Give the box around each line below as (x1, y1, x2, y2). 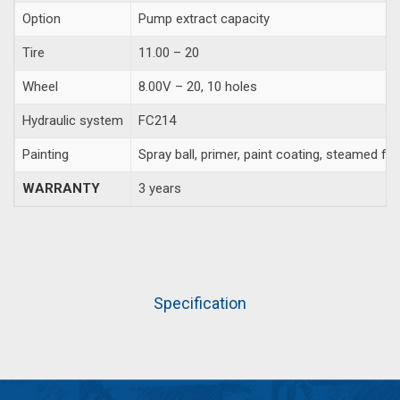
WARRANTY (22, 179, 100, 196)
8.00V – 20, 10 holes (138, 78, 257, 95)
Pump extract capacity (138, 10, 270, 27)
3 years (138, 179, 181, 196)
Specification (154, 293, 246, 312)
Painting (22, 146, 69, 162)
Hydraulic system (22, 112, 123, 129)
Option (22, 10, 61, 27)
